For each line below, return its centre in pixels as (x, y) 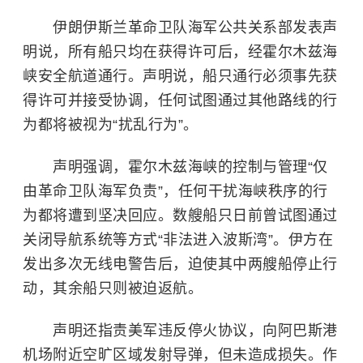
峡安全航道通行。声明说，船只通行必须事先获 (180, 76)
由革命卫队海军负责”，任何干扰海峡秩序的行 (175, 191)
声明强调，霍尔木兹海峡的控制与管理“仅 (175, 167)
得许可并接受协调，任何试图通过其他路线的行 (180, 100)
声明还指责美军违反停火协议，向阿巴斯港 (180, 331)
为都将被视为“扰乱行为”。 (111, 125)
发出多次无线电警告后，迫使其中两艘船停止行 (180, 264)
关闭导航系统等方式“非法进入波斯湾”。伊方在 (178, 240)
